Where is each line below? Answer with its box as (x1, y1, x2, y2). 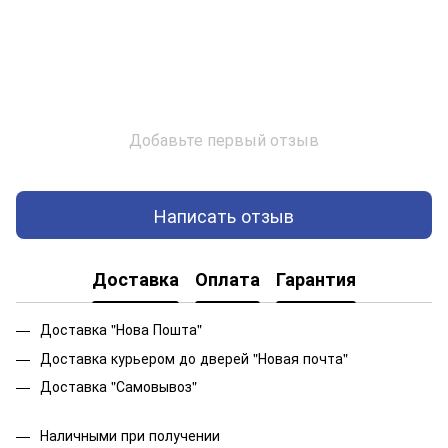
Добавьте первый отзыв (129, 128, 319, 152)
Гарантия (276, 265, 356, 292)
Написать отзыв (154, 201, 294, 228)
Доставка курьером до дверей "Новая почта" (40, 347, 348, 368)
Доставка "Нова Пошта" (40, 319, 202, 340)
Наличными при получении (40, 424, 220, 445)
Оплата (195, 265, 260, 292)
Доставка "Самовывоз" (40, 376, 197, 397)
